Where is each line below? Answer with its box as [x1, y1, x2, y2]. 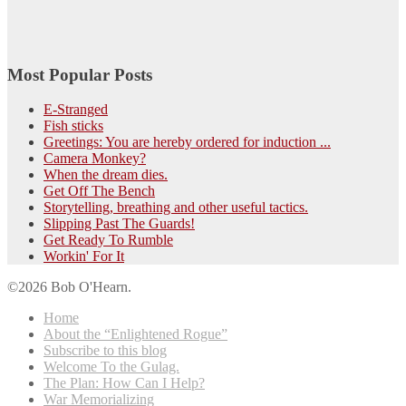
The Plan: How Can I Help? [43, 375, 205, 391]
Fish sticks [43, 118, 103, 134]
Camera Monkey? [43, 150, 146, 167]
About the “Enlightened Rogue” [43, 326, 227, 343]
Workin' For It [43, 248, 124, 265]
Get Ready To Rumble [43, 232, 173, 248]
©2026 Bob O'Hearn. [7, 279, 131, 295]
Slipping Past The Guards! [43, 216, 195, 232]
